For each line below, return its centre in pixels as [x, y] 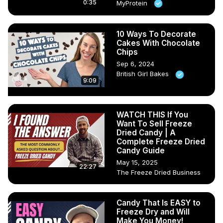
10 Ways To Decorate [156, 34]
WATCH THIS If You [152, 115]
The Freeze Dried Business [159, 172]
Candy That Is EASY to [159, 203]
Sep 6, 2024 [135, 64]
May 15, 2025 [137, 163]
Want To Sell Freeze [154, 124]
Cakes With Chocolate [158, 43]
